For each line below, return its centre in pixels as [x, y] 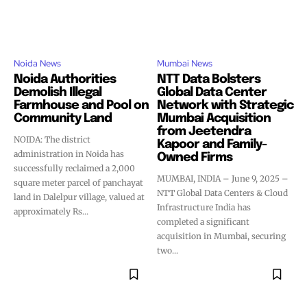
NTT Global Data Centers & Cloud [222, 193]
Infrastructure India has [204, 207]
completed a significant [203, 222]
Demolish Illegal [58, 93]
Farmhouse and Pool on [81, 106]
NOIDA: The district [52, 139]
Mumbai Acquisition [214, 119]
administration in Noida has [69, 154]
